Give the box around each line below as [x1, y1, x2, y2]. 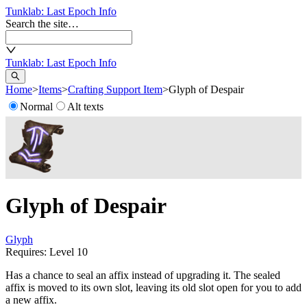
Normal [20, 101, 53, 112]
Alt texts [67, 101, 103, 112]
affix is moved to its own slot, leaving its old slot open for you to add [5, 281, 302, 293]
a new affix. [5, 293, 57, 306]
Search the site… [5, 18, 79, 29]
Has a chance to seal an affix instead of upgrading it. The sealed [5, 269, 280, 281]
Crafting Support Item [68, 84, 162, 95]
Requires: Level [5, 245, 77, 258]
